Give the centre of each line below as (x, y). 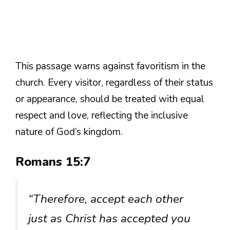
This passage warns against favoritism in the (110, 66)
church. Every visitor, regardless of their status (114, 82)
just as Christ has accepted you (109, 219)
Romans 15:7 (53, 162)
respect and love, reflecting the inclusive (102, 115)
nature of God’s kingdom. (69, 132)
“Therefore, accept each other (106, 199)
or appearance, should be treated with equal (110, 99)
